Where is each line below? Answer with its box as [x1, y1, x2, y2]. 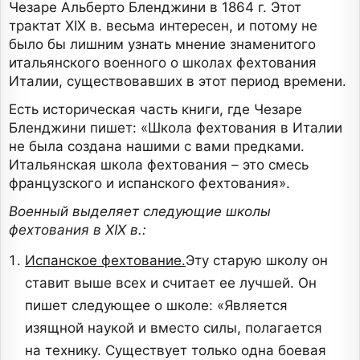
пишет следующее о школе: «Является [25, 297, 288, 314]
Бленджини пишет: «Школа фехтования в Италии [9, 120, 342, 137]
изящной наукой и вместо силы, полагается [25, 320, 322, 337]
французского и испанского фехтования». [9, 175, 290, 192]
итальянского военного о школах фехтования [9, 55, 317, 72]
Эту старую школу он [186, 252, 328, 269]
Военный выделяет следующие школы [9, 203, 271, 220]
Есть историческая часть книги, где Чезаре [9, 101, 302, 118]
